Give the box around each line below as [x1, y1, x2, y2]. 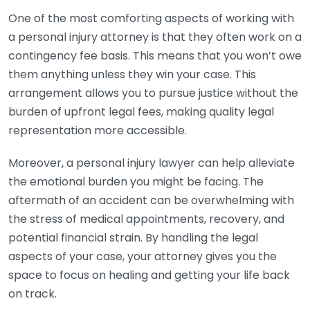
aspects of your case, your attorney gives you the [8, 248, 277, 264]
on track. [8, 286, 57, 302]
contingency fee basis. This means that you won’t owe [8, 48, 302, 64]
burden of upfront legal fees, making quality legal [8, 104, 274, 120]
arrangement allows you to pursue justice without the [8, 85, 298, 101]
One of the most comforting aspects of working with [8, 10, 294, 26]
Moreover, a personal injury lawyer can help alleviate [8, 155, 295, 171]
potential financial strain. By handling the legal [8, 230, 258, 246]
